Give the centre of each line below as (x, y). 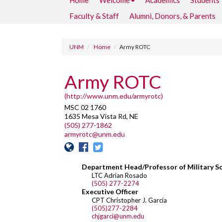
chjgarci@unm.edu (118, 216)
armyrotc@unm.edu (95, 134)
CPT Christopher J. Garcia (129, 200)
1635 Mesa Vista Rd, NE (101, 116)
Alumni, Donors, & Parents (172, 16)
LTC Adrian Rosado (119, 175)
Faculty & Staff (94, 16)
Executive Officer (110, 192)
